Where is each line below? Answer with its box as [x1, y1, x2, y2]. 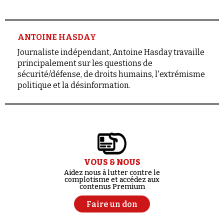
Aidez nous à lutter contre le [64, 168, 160, 177]
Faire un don [86, 199, 137, 209]
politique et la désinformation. [17, 80, 130, 90]
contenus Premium [79, 182, 145, 191]
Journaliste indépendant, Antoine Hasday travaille [17, 47, 204, 57]
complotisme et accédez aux [64, 175, 159, 184]
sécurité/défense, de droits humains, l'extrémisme [17, 69, 205, 79]
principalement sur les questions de [17, 58, 152, 68]
